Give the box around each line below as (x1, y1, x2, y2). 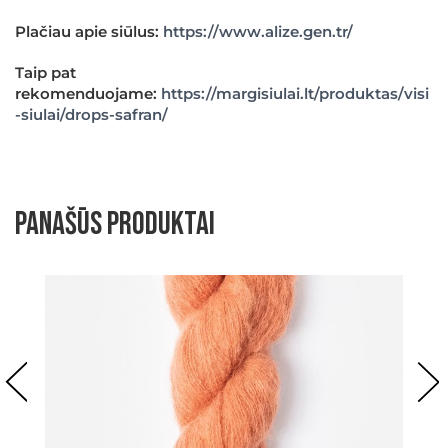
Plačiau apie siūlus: (15, 22, 163, 41)
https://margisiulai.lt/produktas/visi (161, 84, 429, 103)
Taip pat (15, 63, 76, 82)
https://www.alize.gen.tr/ (163, 22, 353, 41)
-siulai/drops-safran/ (15, 105, 168, 124)
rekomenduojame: (15, 84, 161, 103)
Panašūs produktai (15, 205, 215, 244)
